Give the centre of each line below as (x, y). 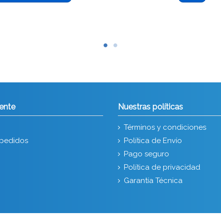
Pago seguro (147, 154)
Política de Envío (153, 140)
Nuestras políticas (150, 107)
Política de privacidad (162, 167)
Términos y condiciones (165, 127)
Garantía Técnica (153, 180)
